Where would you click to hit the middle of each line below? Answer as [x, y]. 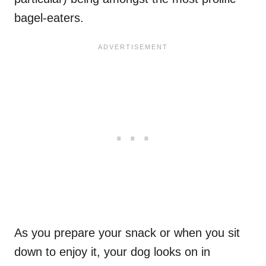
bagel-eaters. [49, 18]
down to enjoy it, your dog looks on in [112, 251]
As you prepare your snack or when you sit [127, 232]
